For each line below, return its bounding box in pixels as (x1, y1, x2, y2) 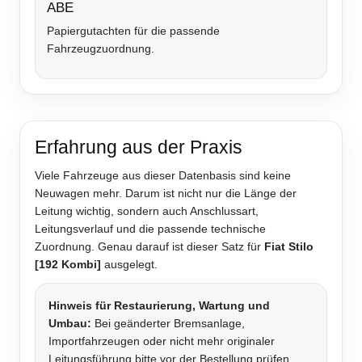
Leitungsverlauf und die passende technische (35, 222, 266, 236)
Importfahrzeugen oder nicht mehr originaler (48, 335, 275, 348)
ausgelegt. (101, 258, 158, 271)
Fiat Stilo (264, 240, 314, 254)
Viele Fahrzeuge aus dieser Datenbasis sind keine (35, 169, 291, 183)
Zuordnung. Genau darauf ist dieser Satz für (35, 240, 264, 254)
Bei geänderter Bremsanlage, (91, 317, 245, 330)
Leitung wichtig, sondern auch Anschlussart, (35, 204, 259, 218)
